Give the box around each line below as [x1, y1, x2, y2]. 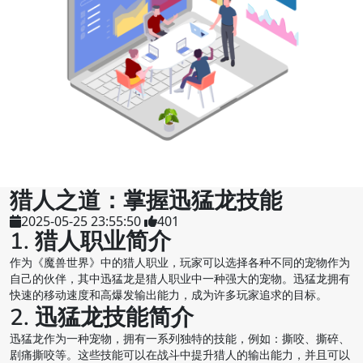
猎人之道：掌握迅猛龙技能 [10, 186, 282, 217]
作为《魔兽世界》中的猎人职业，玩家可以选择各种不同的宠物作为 [10, 255, 350, 271]
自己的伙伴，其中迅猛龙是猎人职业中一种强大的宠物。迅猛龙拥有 [10, 271, 350, 288]
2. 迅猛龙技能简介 [10, 302, 194, 334]
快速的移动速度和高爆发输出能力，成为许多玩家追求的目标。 [10, 288, 327, 304]
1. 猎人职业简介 [10, 226, 171, 258]
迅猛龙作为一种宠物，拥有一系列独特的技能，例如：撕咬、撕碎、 [10, 331, 350, 348]
